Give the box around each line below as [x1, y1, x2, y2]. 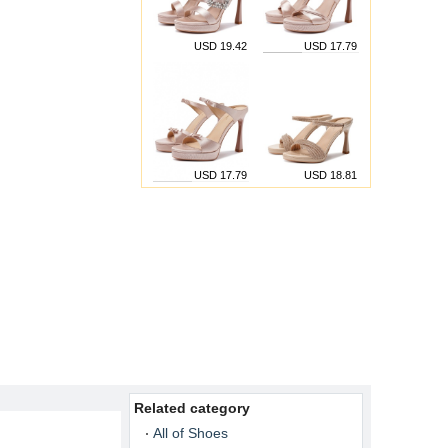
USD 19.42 [194, 40, 247, 52]
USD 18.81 [304, 169, 357, 181]
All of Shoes [153, 425, 228, 441]
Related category [134, 400, 250, 416]
